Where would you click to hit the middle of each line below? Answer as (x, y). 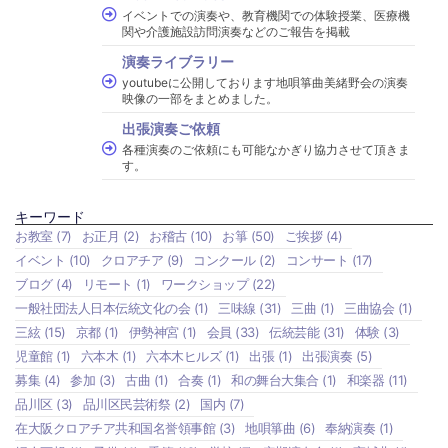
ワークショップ (204, 284)
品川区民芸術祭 (126, 404)
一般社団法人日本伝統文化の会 (102, 308)
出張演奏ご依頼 (171, 129)
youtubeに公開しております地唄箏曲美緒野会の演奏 (265, 83)
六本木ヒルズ (183, 356)
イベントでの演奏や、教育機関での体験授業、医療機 (266, 16)
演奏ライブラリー (178, 62)
